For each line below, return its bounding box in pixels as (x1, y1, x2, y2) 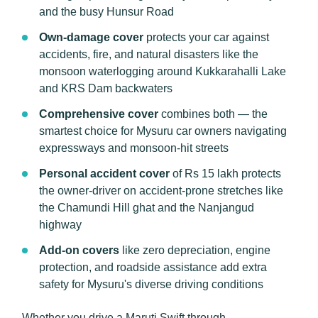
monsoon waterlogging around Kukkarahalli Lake (39, 65, 286, 77)
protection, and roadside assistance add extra (39, 261, 267, 273)
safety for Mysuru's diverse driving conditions (39, 278, 263, 290)
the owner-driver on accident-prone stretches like (39, 185, 283, 197)
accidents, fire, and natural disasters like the (39, 48, 258, 60)
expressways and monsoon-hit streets (39, 142, 229, 154)
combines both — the (158, 108, 268, 120)
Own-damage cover (39, 31, 143, 43)
